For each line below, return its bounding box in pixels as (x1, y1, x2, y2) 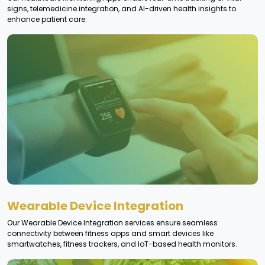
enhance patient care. (7, 14, 87, 24)
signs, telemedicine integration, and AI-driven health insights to (7, 3, 236, 14)
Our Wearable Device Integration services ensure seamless (7, 217, 218, 228)
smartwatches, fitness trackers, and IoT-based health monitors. (7, 238, 237, 249)
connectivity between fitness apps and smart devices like (7, 228, 214, 238)
